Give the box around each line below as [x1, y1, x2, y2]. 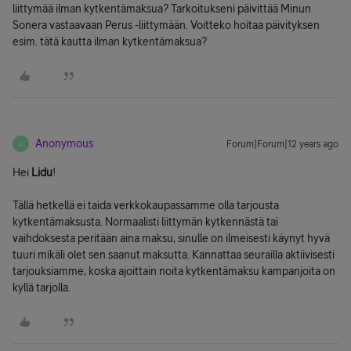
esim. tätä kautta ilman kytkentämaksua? [13, 35, 207, 48]
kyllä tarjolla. [13, 281, 71, 294]
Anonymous [35, 137, 93, 150]
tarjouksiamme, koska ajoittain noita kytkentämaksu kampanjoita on [13, 265, 335, 277]
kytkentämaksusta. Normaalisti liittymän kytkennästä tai [13, 215, 278, 228]
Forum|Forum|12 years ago [226, 139, 338, 150]
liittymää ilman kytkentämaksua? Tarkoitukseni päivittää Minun [13, 2, 311, 15]
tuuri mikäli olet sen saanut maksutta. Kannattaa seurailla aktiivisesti [13, 248, 335, 261]
